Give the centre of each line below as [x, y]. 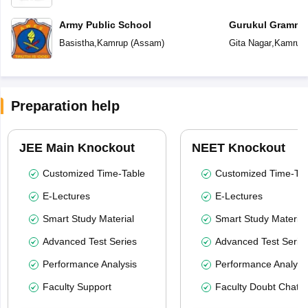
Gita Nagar [250, 43]
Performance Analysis [89, 264]
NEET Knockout [238, 147]
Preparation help [65, 106]
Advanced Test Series [89, 241]
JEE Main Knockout [77, 147]
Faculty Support [77, 286]
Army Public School [105, 24]
